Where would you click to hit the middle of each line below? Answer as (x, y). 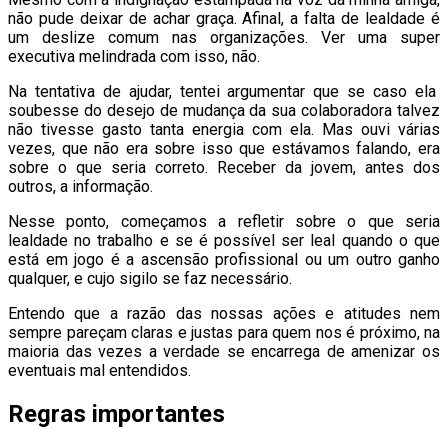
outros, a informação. (80, 186)
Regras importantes (116, 413)
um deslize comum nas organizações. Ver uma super (224, 37)
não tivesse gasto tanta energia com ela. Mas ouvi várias (224, 129)
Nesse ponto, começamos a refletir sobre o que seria (224, 221)
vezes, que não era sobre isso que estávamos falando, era (224, 148)
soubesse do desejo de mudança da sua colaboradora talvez (224, 110)
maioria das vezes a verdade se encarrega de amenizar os (224, 351)
